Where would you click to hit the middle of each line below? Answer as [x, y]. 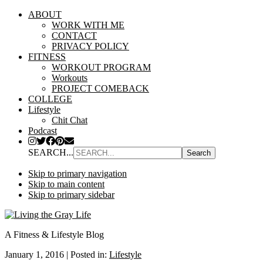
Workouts [70, 78]
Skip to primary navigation [77, 173]
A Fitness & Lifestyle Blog [54, 235]
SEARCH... [51, 152]
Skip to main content [66, 184]
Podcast [43, 131]
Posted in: [90, 254]
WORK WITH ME [88, 25]
